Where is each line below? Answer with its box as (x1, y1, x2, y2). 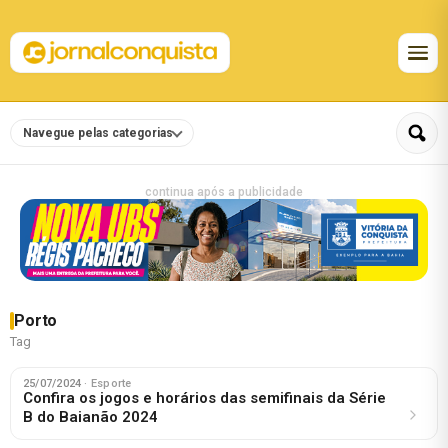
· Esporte (84, 376, 132, 390)
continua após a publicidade (145, 185, 303, 199)
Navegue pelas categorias (23, 126, 173, 141)
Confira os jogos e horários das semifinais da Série (23, 388, 386, 407)
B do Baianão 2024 (23, 407, 158, 426)
